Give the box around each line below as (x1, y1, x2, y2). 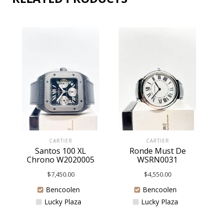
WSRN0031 (137, 154, 178, 165)
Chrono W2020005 (27, 154, 94, 165)
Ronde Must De (129, 145, 186, 156)
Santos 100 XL (35, 145, 86, 156)
